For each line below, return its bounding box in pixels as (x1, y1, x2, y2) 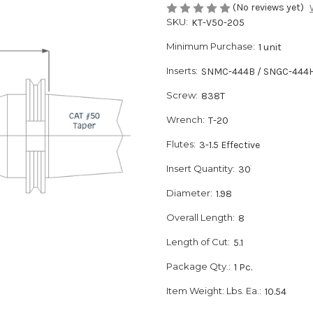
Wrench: (166, 114, 205, 126)
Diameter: (166, 187, 212, 199)
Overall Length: (166, 212, 235, 224)
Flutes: (166, 138, 196, 150)
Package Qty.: (166, 261, 231, 272)
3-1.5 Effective (198, 139, 260, 152)
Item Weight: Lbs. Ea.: (166, 285, 261, 297)
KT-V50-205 (191, 17, 245, 29)
